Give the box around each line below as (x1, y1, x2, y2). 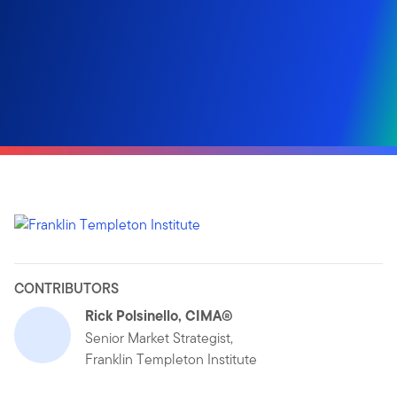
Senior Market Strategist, (85, 327, 233, 348)
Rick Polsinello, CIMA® (85, 304, 233, 326)
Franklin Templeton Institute (85, 348, 257, 370)
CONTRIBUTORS (14, 277, 119, 299)
